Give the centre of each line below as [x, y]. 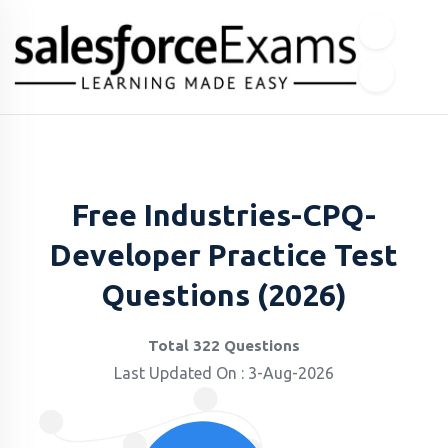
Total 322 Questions [224, 345]
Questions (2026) [224, 295]
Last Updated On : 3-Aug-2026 [224, 373]
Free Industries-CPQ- [224, 215]
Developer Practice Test [224, 255]
